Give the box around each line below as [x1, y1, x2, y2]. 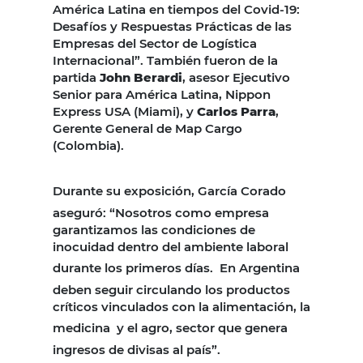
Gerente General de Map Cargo [53, 120, 242, 136]
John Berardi [100, 69, 182, 85]
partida [53, 69, 100, 85]
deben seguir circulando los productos [53, 281, 290, 297]
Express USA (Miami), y [53, 103, 194, 119]
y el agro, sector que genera [117, 319, 288, 335]
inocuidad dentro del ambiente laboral [53, 238, 288, 254]
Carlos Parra [194, 103, 275, 119]
